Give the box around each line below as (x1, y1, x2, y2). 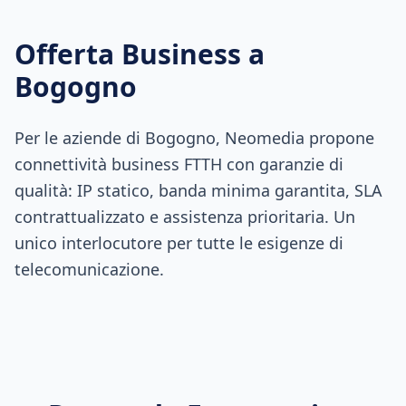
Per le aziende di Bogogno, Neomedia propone (14, 127, 374, 149)
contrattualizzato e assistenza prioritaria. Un (14, 206, 355, 227)
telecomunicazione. (14, 258, 164, 280)
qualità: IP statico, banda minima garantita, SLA (14, 179, 382, 201)
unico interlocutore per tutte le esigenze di (14, 232, 343, 254)
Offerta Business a (14, 35, 265, 72)
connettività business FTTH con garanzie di (14, 153, 343, 175)
